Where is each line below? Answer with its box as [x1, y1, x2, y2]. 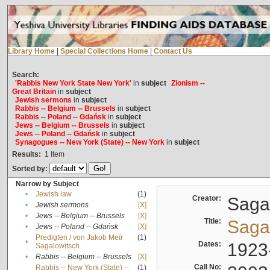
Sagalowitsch [35, 242, 80, 251]
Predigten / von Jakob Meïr [35, 233, 123, 242]
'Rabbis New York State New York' [14, 79, 131, 88]
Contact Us [153, 47, 192, 56]
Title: [204, 217, 225, 226]
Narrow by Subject [15, 180, 79, 189]
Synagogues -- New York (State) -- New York [14, 138, 165, 147]
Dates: [198, 240, 225, 249]
